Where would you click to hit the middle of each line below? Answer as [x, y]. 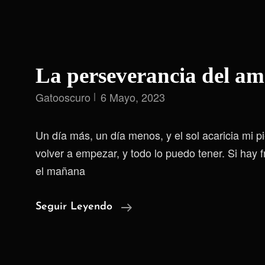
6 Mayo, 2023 [133, 97]
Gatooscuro [63, 97]
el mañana [60, 170]
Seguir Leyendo [74, 207]
